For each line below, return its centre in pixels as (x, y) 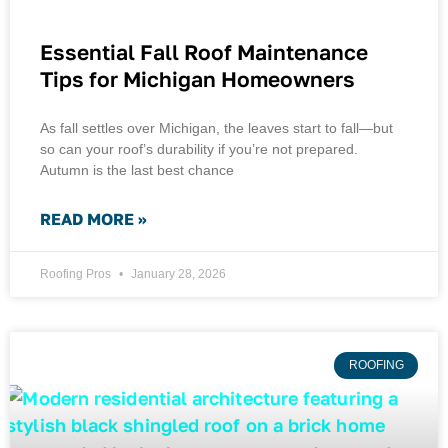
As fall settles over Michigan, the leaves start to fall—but (216, 128)
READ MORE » (93, 219)
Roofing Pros (77, 274)
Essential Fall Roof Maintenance (204, 52)
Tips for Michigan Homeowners (197, 79)
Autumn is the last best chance (137, 170)
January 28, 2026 (177, 274)
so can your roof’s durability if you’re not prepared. (199, 149)
